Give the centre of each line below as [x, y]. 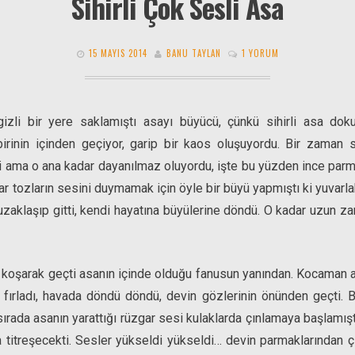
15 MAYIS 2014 [118, 53]
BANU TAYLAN [193, 53]
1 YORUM [260, 53]
